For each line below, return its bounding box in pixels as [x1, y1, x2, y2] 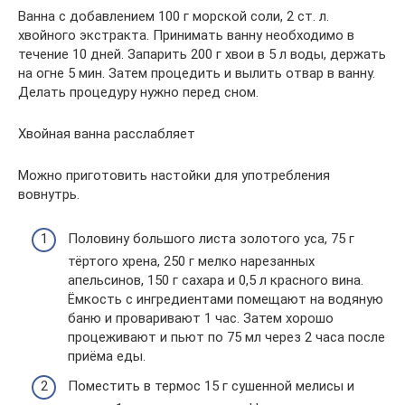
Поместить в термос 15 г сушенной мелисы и [68, 378, 354, 394]
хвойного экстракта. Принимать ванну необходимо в [18, 27, 354, 43]
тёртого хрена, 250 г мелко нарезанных [68, 252, 315, 269]
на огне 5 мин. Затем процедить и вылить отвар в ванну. [18, 65, 375, 81]
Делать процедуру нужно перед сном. [18, 84, 259, 100]
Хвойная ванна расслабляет [18, 126, 195, 142]
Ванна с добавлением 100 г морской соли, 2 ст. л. [18, 8, 329, 24]
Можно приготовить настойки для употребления [18, 167, 330, 184]
